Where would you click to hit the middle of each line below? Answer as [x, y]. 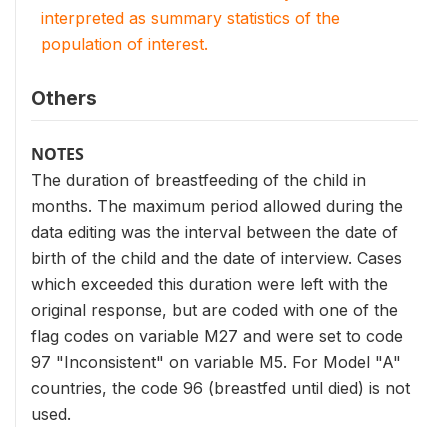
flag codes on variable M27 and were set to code [217, 336]
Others [64, 98]
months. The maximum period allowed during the [217, 206]
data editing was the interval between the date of [214, 232]
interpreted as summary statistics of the [190, 18]
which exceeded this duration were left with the [209, 284]
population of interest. [124, 44]
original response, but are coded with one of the [214, 310]
